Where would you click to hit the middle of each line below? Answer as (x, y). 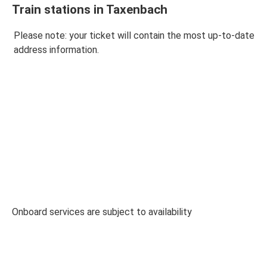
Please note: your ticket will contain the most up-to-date (134, 35)
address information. (56, 49)
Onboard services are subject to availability (102, 212)
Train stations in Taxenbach (90, 10)
